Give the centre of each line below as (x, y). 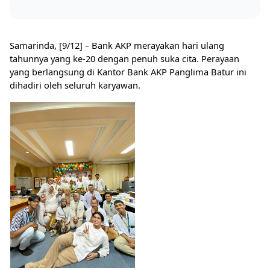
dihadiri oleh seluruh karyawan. (75, 85)
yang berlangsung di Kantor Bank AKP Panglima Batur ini (128, 71)
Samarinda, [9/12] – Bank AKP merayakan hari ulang (117, 45)
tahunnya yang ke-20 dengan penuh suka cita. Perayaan (124, 58)
